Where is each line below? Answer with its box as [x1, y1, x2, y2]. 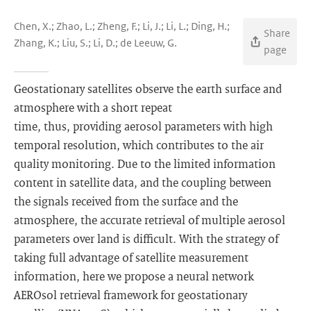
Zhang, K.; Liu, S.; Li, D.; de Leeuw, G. [14, 36, 177, 49]
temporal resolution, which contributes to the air [14, 137, 264, 152]
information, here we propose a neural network [14, 269, 253, 283]
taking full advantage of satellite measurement [14, 250, 249, 264]
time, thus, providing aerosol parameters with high [14, 119, 273, 133]
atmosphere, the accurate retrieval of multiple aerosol [14, 212, 285, 227]
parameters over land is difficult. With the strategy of [14, 231, 278, 246]
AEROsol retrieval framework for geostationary [14, 287, 247, 302]
